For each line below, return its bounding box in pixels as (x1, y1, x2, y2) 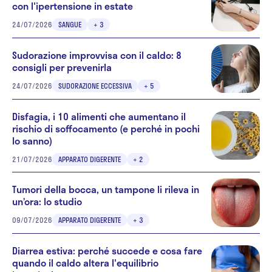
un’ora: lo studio (12, 194, 82, 209)
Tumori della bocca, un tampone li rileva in (12, 182, 199, 197)
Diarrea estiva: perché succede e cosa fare (12, 242, 202, 258)
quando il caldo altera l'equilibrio (12, 254, 158, 270)
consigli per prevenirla (12, 59, 112, 75)
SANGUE (58, 19, 81, 30)
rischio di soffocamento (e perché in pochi (12, 120, 200, 136)
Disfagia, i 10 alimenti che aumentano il (12, 108, 186, 124)
